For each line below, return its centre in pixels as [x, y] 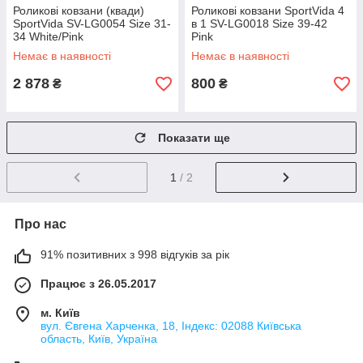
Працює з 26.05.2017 [98, 283]
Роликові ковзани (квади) [79, 11]
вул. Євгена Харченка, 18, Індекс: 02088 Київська [171, 325]
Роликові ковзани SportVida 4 [268, 11]
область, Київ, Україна [99, 338]
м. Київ [60, 312]
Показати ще [194, 138]
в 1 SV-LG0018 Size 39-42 [259, 23]
